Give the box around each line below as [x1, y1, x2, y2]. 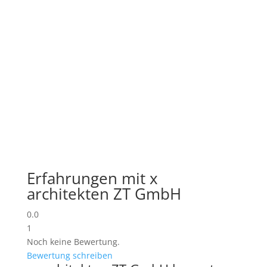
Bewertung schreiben [26, 250, 113, 261]
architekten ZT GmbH [26, 183, 181, 204]
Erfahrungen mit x [26, 167, 158, 189]
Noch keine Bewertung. [26, 236, 120, 247]
